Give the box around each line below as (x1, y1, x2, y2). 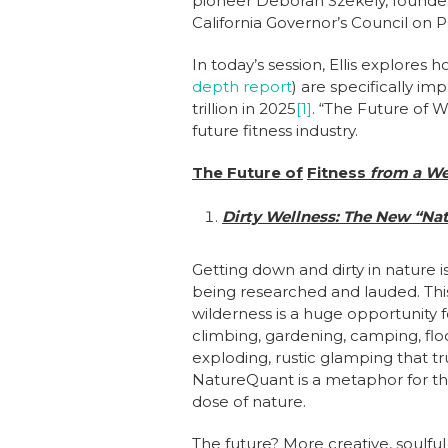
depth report (192, 77, 292, 96)
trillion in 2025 (192, 99, 296, 118)
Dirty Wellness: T (222, 207, 352, 226)
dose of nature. (192, 392, 306, 411)
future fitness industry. (192, 121, 358, 140)
